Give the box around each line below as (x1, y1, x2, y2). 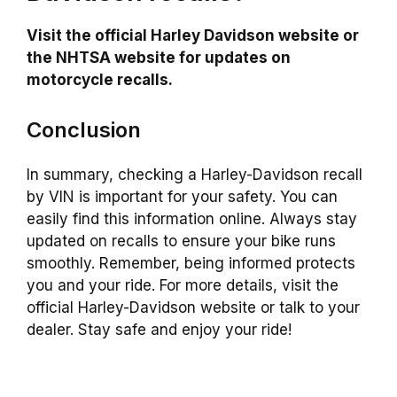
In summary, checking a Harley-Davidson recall (27, 165, 362, 183)
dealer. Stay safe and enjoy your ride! (27, 320, 292, 339)
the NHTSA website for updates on (27, 49, 291, 67)
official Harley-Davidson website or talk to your (27, 298, 360, 316)
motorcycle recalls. (27, 71, 173, 90)
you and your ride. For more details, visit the (27, 276, 339, 294)
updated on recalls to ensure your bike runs (27, 231, 336, 250)
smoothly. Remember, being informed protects (27, 253, 355, 272)
